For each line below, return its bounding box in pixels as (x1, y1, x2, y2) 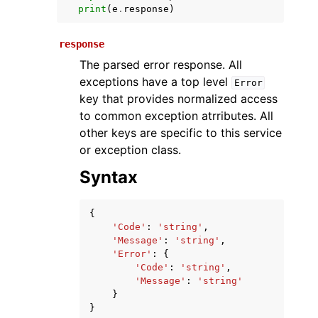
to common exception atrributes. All (79, 109, 273, 123)
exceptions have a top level (79, 75, 231, 89)
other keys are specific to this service (79, 126, 282, 140)
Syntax (79, 167, 138, 187)
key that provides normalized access (79, 92, 278, 106)
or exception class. (79, 143, 181, 157)
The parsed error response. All (79, 57, 242, 72)
